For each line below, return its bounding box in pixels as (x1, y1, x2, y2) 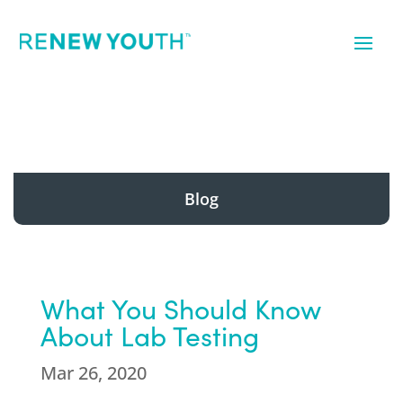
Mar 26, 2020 (40, 361, 147, 385)
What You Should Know (40, 291, 321, 327)
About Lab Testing (40, 318, 259, 354)
